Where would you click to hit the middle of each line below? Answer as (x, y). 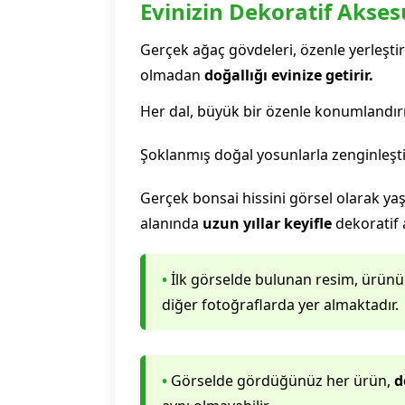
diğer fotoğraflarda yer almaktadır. (280, 305)
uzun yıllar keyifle (267, 223)
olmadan (172, 75)
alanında (171, 223)
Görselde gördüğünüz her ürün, (280, 381)
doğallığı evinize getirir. (288, 75)
